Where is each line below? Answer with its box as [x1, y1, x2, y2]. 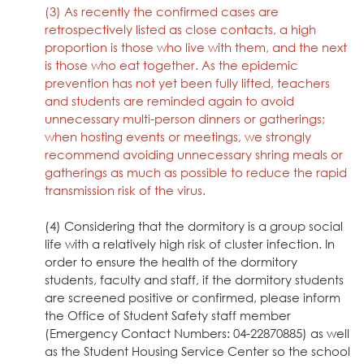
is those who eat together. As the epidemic [45, 57, 298, 72]
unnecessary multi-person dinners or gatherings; [45, 110, 325, 126]
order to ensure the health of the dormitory [45, 253, 297, 269]
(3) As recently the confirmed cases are [45, 3, 279, 19]
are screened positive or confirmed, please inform [45, 289, 340, 305]
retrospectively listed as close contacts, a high [45, 21, 316, 37]
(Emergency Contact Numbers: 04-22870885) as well [45, 325, 349, 340]
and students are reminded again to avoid [45, 93, 294, 108]
